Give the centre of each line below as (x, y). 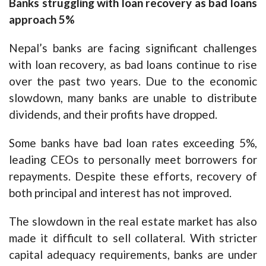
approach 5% (42, 20)
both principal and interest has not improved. (120, 193)
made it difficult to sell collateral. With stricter (133, 238)
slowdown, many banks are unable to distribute (133, 98)
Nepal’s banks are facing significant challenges (133, 48)
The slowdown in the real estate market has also (133, 221)
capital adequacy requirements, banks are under (133, 255)
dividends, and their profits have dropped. (113, 115)
